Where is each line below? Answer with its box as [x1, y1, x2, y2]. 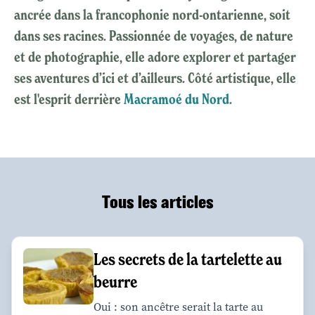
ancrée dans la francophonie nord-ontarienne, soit [14, 6, 290, 24]
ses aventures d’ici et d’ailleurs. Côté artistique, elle [14, 70, 296, 87]
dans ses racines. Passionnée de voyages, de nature [14, 27, 293, 45]
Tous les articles [101, 193, 214, 212]
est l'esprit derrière [14, 91, 124, 108]
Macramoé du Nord [124, 91, 229, 108]
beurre [94, 271, 137, 292]
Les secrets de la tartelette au [94, 249, 282, 270]
